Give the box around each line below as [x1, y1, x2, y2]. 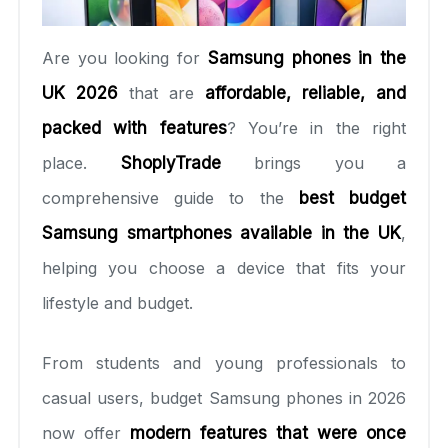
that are [118, 82, 205, 103]
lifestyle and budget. [42, 292, 193, 313]
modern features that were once [130, 422, 406, 443]
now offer [42, 422, 130, 443]
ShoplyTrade [120, 152, 221, 173]
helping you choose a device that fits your [42, 257, 406, 278]
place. [42, 152, 121, 173]
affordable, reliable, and [205, 82, 406, 103]
